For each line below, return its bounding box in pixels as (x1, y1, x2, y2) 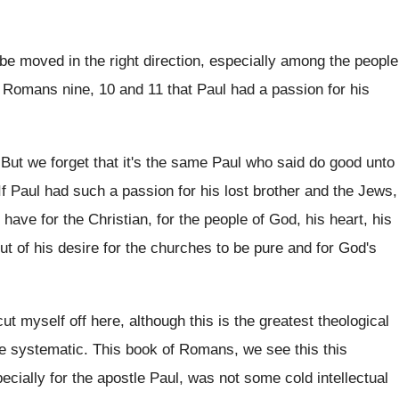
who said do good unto (246, 154, 395, 171)
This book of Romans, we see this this (93, 341, 347, 358)
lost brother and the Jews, (224, 183, 397, 199)
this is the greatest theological (190, 313, 389, 330)
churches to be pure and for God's (151, 240, 377, 256)
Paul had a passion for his (197, 81, 370, 98)
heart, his (330, 211, 392, 228)
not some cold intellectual (219, 370, 388, 387)
